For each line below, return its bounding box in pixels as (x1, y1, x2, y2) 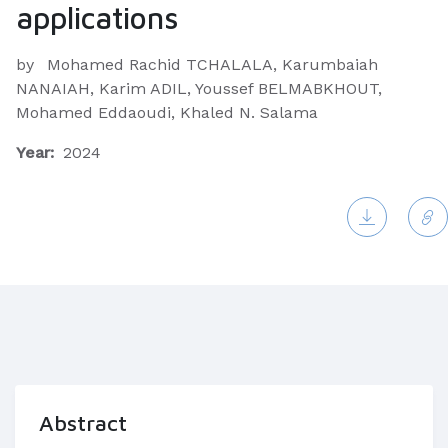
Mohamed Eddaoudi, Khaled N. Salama (16, 103, 318, 122)
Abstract (39, 410, 127, 436)
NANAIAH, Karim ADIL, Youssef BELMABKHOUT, (16, 79, 382, 98)
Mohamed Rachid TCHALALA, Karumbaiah (47, 55, 378, 74)
